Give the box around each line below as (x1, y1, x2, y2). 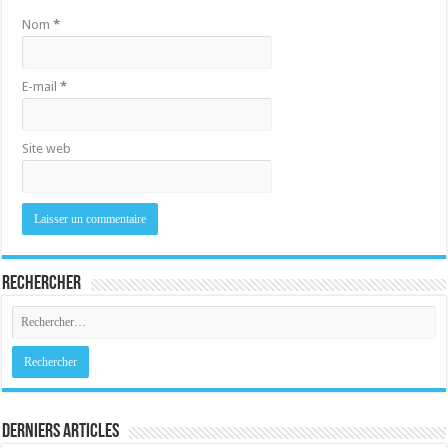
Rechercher (2, 273, 82, 294)
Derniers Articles (2, 421, 120, 442)
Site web (22, 140, 72, 156)
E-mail (22, 78, 61, 94)
